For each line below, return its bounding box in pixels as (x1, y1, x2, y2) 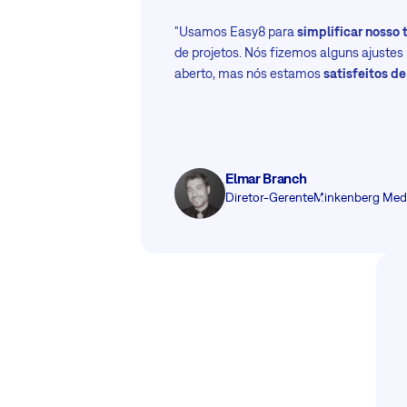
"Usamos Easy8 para (174, 24, 298, 40)
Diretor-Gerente (225, 190, 314, 205)
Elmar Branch (225, 170, 307, 187)
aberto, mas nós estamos (174, 65, 324, 82)
